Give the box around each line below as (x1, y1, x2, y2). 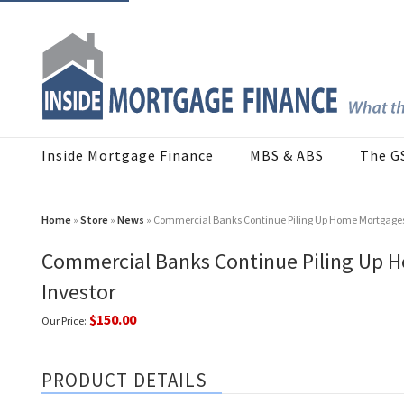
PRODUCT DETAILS (41, 368, 208, 393)
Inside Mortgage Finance (41, 146, 214, 165)
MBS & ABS (250, 146, 324, 165)
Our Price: (41, 314, 87, 328)
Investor (41, 278, 115, 307)
